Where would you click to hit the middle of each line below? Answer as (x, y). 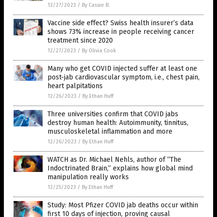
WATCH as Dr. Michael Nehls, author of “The (114, 160)
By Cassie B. (96, 5)
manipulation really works (88, 177)
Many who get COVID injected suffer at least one (122, 69)
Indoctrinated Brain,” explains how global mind (120, 169)
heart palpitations (75, 86)
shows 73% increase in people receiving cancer (121, 32)
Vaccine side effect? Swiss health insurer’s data (120, 23)
